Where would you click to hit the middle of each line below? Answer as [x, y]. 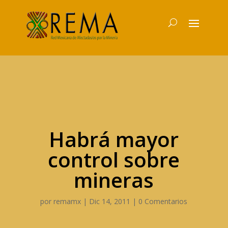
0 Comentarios [163, 201]
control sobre [114, 160]
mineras [114, 180]
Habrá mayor [114, 139]
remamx [67, 201]
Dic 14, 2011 [110, 201]
